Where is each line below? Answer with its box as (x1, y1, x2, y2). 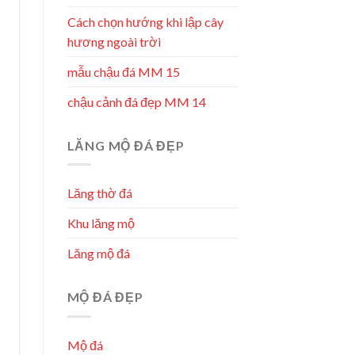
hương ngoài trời (67, 33, 161, 49)
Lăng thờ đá (67, 185, 132, 201)
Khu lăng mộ (67, 216, 135, 231)
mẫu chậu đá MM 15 (67, 63, 180, 79)
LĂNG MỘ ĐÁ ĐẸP (67, 137, 185, 153)
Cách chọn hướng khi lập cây (67, 13, 223, 29)
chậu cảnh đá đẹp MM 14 (67, 94, 206, 109)
